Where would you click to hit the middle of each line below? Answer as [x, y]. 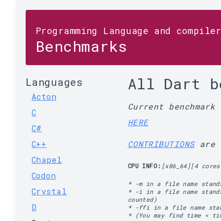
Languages [54, 82]
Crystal [49, 191]
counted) [142, 199]
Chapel [47, 160]
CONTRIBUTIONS [161, 144]
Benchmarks [81, 46]
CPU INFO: [144, 166]
